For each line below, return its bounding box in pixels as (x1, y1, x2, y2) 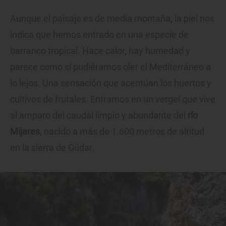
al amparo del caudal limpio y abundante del (10, 110, 188, 121)
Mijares (10, 126, 40, 137)
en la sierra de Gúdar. (10, 142, 94, 153)
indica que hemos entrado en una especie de (10, 29, 189, 40)
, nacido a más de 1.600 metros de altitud (40, 126, 204, 137)
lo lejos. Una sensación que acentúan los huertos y (10, 78, 211, 89)
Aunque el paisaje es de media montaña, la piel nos (10, 13, 214, 24)
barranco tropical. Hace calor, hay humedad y (10, 45, 190, 56)
